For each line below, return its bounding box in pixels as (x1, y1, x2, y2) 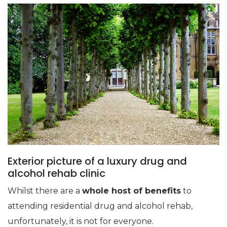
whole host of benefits (82, 186, 181, 196)
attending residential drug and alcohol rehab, (8, 201, 193, 211)
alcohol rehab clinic (8, 166, 105, 181)
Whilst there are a (8, 186, 82, 196)
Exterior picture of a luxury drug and (8, 154, 187, 169)
